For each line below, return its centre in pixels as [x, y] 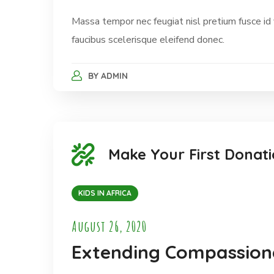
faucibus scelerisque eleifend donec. [148, 40]
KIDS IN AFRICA [105, 193]
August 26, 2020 [109, 226]
